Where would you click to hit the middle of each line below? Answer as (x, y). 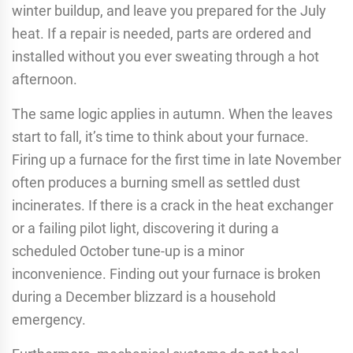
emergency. (49, 320)
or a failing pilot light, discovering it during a (145, 229)
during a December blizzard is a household (144, 297)
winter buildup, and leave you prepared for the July (169, 11)
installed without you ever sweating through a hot (165, 57)
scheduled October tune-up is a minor (128, 251)
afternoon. (45, 80)
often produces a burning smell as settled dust (156, 183)
